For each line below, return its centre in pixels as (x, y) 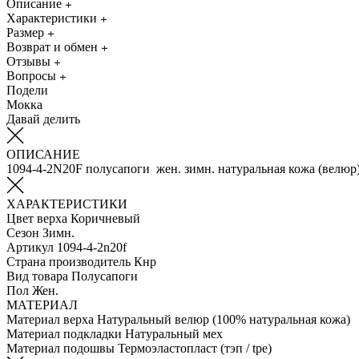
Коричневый (105, 218)
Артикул (30, 247)
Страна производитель (69, 261)
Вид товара (37, 276)
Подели (27, 90)
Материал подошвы (61, 348)
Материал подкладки (64, 333)
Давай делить (43, 119)
